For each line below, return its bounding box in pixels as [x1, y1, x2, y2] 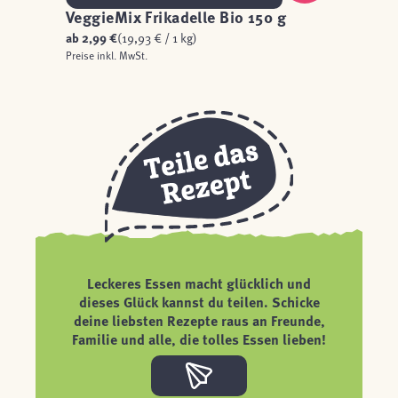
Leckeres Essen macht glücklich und [87, 273, 311, 293]
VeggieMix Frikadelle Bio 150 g [66, 5, 287, 28]
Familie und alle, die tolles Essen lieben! [72, 329, 326, 349]
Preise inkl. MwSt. [66, 48, 147, 62]
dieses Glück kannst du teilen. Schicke [78, 291, 320, 312]
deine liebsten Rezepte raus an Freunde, [73, 310, 325, 330]
